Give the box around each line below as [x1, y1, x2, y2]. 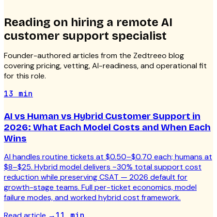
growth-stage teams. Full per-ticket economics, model [4, 182, 197, 193]
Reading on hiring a [4, 15, 116, 30]
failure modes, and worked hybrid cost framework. [4, 192, 181, 203]
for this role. [4, 71, 46, 81]
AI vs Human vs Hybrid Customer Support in [4, 110, 201, 122]
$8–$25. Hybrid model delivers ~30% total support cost [4, 162, 201, 172]
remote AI [116, 15, 172, 30]
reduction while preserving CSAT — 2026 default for [4, 172, 187, 183]
